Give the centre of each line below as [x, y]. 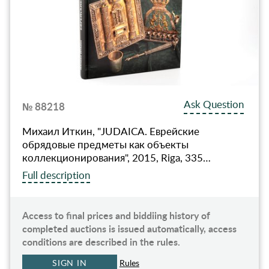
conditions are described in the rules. [101, 242]
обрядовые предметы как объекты [105, 145]
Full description [56, 175]
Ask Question [214, 104]
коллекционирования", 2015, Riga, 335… [116, 158]
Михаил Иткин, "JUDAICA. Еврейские [110, 131]
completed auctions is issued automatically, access [129, 229]
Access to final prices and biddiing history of [116, 216]
